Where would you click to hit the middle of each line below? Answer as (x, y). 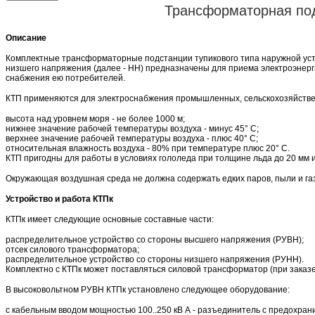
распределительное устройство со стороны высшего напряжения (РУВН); (155, 239)
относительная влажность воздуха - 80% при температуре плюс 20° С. (148, 148)
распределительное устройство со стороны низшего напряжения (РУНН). (155, 259)
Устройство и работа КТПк (59, 199)
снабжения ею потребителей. (65, 78)
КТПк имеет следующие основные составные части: (110, 219)
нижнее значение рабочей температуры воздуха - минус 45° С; (132, 128)
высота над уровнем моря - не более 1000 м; (95, 118)
